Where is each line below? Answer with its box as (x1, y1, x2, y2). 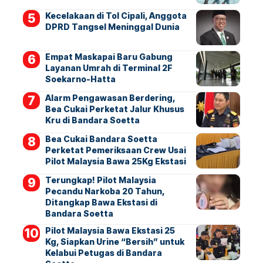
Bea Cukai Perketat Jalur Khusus (45, 104, 184, 114)
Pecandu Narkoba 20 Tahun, (45, 186, 165, 196)
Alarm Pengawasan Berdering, (45, 93, 176, 103)
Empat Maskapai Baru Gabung (45, 52, 173, 62)
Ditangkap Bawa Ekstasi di (45, 197, 157, 207)
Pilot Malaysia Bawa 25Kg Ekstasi (45, 156, 186, 166)
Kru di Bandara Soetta (45, 115, 140, 125)
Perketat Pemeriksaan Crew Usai (45, 145, 186, 155)
